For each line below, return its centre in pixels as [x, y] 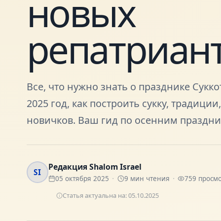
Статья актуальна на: [95, 196]
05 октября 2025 [82, 179]
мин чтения [149, 179]
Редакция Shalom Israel [95, 167]
